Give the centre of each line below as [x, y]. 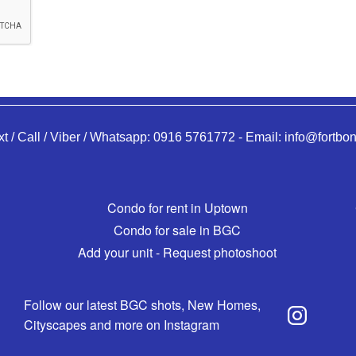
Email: [265, 137]
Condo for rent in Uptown [177, 207]
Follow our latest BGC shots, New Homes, [142, 304]
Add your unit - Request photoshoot [178, 252]
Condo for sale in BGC [178, 230]
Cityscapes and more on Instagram [121, 324]
